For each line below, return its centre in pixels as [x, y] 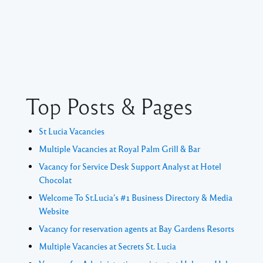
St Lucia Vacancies [72, 131]
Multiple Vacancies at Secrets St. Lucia [107, 246]
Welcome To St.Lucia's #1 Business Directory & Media [136, 198]
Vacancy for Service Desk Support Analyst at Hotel [130, 166]
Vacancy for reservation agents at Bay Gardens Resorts [136, 229]
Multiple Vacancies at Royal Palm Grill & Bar [119, 149]
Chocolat [55, 180]
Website [54, 211]
